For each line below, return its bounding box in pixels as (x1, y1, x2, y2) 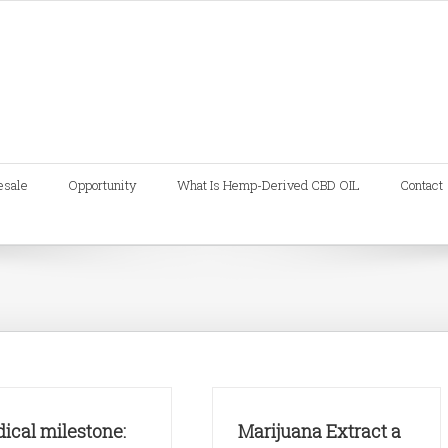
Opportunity (68, 175, 137, 194)
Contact (400, 175, 443, 194)
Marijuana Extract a (238, 418, 401, 443)
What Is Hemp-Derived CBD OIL (177, 175, 360, 194)
